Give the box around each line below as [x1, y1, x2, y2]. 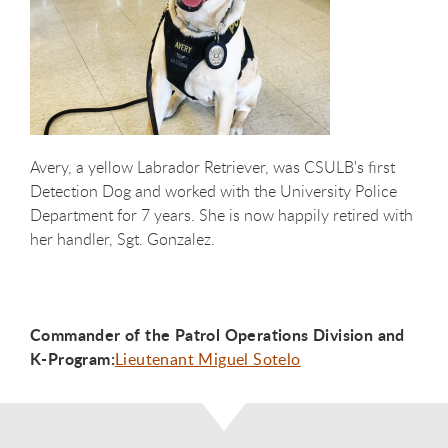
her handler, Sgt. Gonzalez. [30, 228, 219, 251]
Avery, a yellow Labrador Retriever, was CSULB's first [30, 156, 395, 179]
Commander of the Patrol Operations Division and [30, 323, 405, 347]
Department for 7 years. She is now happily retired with [30, 204, 413, 227]
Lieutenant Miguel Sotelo [115, 348, 301, 371]
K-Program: [30, 347, 116, 371]
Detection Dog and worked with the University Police [30, 180, 397, 203]
